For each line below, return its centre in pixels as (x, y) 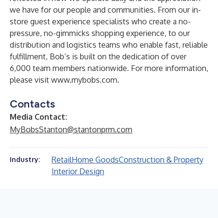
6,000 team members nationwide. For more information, (109, 68)
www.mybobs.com (84, 80)
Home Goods (95, 160)
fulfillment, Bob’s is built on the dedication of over (98, 56)
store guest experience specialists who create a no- (100, 21)
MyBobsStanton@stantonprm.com (71, 129)
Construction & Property (161, 160)
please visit (30, 80)
